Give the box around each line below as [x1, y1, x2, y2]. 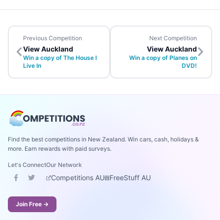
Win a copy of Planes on [129, 54, 197, 61]
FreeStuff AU [110, 173, 151, 182]
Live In [23, 62, 41, 69]
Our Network [46, 161, 82, 168]
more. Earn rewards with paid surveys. [8, 145, 111, 152]
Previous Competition [23, 34, 82, 42]
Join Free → [16, 200, 49, 208]
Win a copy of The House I [23, 54, 97, 61]
